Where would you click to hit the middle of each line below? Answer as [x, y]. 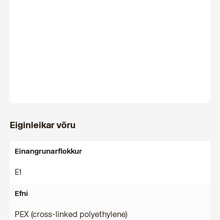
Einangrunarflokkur [48, 151]
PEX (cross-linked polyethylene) [71, 214]
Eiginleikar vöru [43, 125]
